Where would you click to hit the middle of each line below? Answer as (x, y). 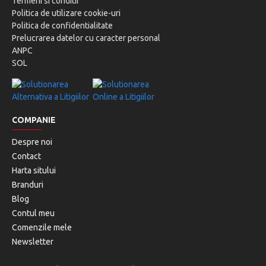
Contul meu (33, 213)
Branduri (28, 185)
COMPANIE (34, 120)
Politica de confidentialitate (62, 26)
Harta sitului (34, 170)
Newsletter (33, 242)
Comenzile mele (42, 227)
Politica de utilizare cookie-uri (66, 13)
